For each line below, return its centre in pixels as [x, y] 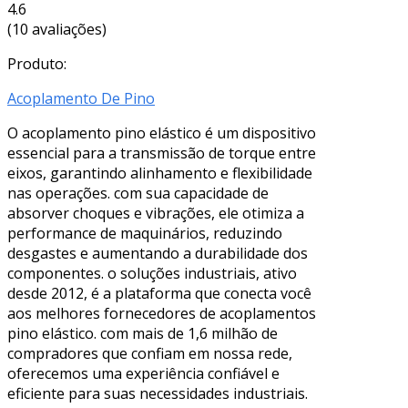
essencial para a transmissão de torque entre [162, 153]
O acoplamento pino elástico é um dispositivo [162, 133]
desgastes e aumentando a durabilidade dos [158, 253]
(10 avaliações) [57, 29]
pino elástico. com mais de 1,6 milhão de [143, 333]
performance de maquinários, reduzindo [145, 233]
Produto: [37, 63]
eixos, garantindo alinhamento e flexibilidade [160, 173]
